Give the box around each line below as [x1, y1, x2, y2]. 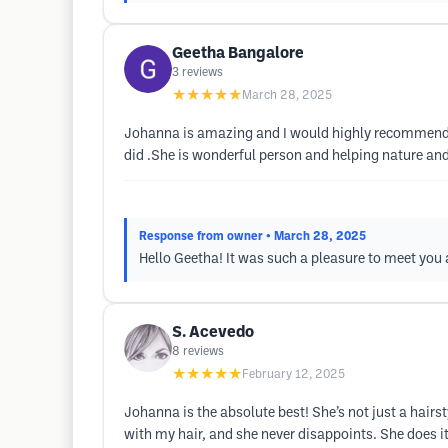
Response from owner [139, 231, 263, 242]
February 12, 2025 [242, 369, 345, 380]
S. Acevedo [172, 325, 254, 340]
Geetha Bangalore [172, 46, 304, 61]
